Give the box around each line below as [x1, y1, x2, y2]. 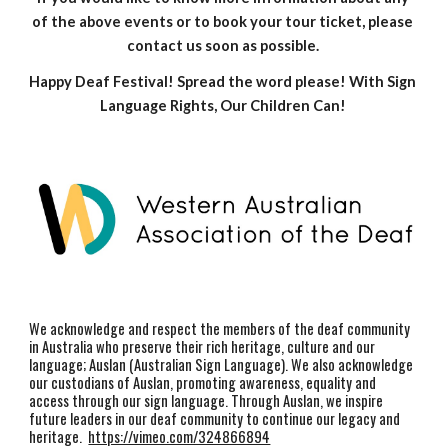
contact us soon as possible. [126, 37, 322, 54]
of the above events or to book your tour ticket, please [32, 13, 413, 30]
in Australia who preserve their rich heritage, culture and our [29, 335, 376, 357]
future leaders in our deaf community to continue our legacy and [29, 407, 401, 429]
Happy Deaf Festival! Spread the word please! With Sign [29, 73, 417, 90]
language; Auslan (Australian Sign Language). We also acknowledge [29, 353, 414, 375]
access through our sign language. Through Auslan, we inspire [29, 389, 384, 411]
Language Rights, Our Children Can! [99, 97, 349, 114]
